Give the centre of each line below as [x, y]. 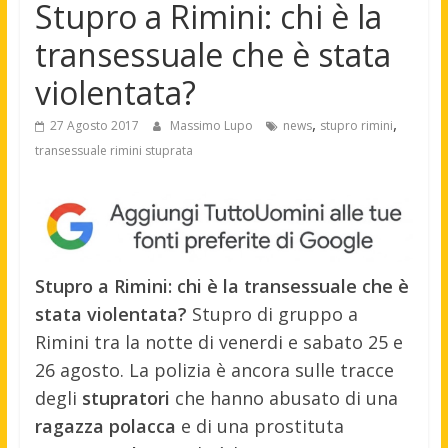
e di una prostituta [259, 426]
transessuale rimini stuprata [113, 151]
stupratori [125, 398]
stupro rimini [356, 126]
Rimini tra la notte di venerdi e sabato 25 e [218, 342]
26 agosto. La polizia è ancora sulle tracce [214, 370]
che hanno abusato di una [283, 398]
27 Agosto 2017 [94, 126]
